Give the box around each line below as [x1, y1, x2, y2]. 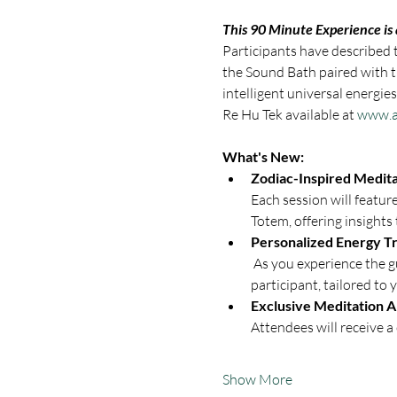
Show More [222, 370, 292, 388]
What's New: [222, 148, 304, 165]
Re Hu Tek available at [222, 105, 357, 123]
